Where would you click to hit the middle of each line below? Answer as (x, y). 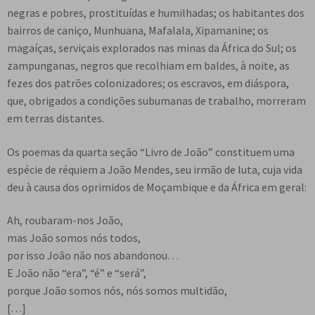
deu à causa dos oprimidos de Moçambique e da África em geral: (157, 187)
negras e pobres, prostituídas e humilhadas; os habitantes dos (156, 13)
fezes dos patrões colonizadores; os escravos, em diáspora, (148, 83)
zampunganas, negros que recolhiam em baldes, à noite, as (148, 66)
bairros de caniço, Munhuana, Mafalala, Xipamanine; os (138, 31)
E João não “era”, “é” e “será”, (77, 273)
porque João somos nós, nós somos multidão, (117, 291)
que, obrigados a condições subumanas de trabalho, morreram (156, 101)
